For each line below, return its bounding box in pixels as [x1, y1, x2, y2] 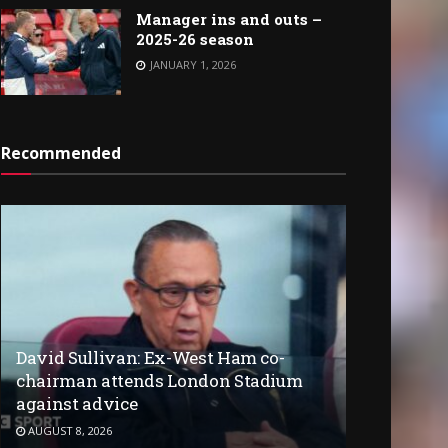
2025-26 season [136, 29, 254, 50]
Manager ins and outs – [136, 9, 322, 30]
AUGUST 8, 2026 [25, 422, 112, 438]
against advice [16, 391, 138, 415]
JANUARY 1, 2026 [147, 57, 236, 73]
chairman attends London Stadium [16, 368, 303, 392]
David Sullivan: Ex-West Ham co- [16, 345, 285, 369]
